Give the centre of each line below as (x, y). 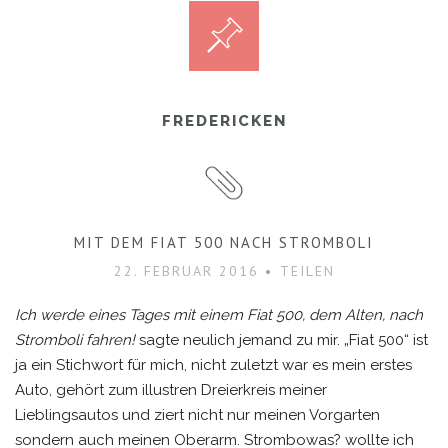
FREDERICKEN (224, 121)
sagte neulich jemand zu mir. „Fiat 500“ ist (281, 340)
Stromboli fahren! (75, 340)
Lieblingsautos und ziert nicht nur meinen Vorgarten (197, 415)
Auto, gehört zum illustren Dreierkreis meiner (171, 390)
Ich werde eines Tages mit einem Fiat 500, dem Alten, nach (219, 315)
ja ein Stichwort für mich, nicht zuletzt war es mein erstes (213, 365)
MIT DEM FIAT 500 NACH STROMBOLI (224, 242)
